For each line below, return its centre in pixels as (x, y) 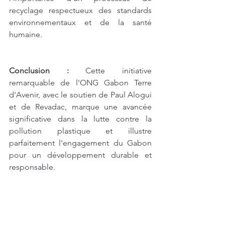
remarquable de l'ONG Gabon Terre (80, 82)
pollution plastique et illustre (80, 131)
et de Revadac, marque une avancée (80, 106)
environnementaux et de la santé (80, 22)
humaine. (26, 34)
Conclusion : (39, 70)
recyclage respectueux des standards (80, 10)
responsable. (32, 167)
